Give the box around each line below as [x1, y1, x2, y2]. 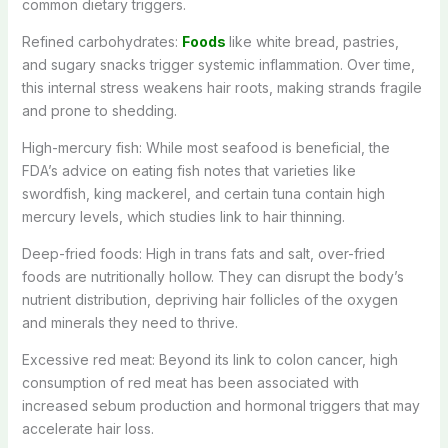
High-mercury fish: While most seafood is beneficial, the [21, 138, 390, 156]
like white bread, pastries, [228, 32, 399, 50]
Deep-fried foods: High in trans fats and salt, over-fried [21, 244, 385, 262]
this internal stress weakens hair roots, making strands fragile [21, 78, 422, 96]
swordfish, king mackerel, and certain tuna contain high [21, 184, 385, 202]
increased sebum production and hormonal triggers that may [21, 396, 420, 414]
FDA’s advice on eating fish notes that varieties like [21, 161, 356, 179]
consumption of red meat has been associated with [21, 373, 359, 391]
